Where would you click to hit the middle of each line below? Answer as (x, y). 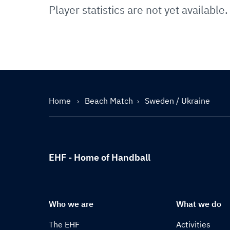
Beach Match (109, 101)
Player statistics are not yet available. (138, 10)
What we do (199, 204)
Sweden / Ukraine (177, 101)
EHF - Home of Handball (100, 157)
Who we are (71, 204)
